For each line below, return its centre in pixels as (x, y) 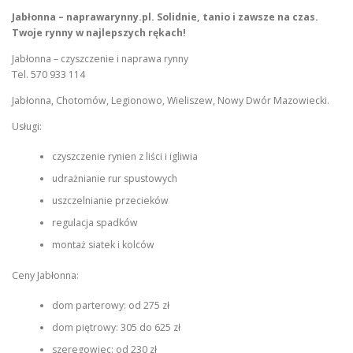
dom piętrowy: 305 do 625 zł (116, 327)
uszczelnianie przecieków (110, 201)
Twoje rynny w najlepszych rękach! (99, 32)
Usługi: (27, 126)
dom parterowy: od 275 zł (110, 305)
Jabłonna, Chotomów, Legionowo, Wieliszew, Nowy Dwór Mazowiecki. (171, 100)
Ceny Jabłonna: (45, 275)
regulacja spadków (95, 223)
